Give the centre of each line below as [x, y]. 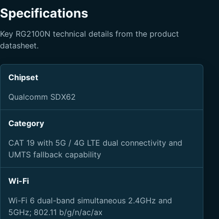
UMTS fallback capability [55, 154]
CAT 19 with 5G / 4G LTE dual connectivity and [95, 142]
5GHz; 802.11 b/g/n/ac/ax [55, 212]
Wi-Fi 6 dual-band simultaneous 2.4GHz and [90, 200]
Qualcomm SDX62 [42, 97]
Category [26, 123]
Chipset [23, 77]
